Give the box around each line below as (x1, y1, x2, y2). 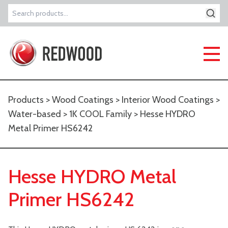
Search (12, 12, 34, 21)
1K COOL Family (69, 108, 132, 120)
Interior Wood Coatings (122, 94, 214, 105)
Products (8, 94, 44, 105)
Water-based (8, 108, 61, 120)
